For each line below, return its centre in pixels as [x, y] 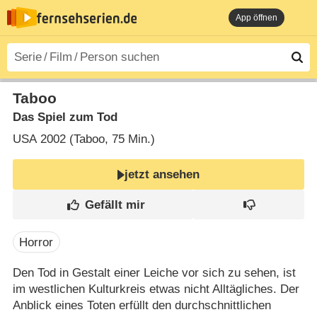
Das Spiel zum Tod [65, 117]
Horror [36, 242]
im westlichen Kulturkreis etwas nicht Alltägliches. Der [156, 289]
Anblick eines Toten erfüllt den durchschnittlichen [142, 305]
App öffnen [257, 18]
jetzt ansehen [162, 175]
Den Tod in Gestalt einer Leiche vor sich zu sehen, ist [154, 272]
